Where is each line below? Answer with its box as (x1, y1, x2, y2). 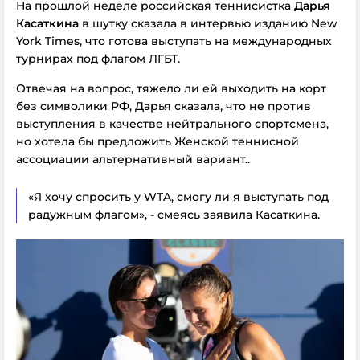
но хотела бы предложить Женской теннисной (16, 134, 299, 149)
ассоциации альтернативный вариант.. (16, 152, 250, 166)
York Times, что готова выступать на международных (16, 34, 332, 48)
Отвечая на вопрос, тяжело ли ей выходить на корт (16, 81, 326, 96)
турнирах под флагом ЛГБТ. (16, 51, 180, 66)
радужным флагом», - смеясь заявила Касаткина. (28, 207, 320, 222)
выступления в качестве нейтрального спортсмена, (16, 117, 329, 131)
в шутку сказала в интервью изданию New (82, 16, 337, 31)
